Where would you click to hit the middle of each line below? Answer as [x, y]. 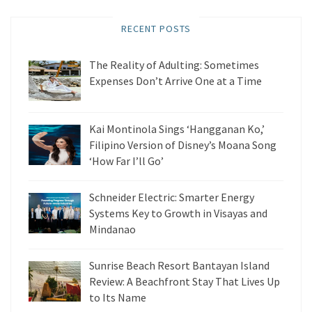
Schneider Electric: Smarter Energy [172, 197]
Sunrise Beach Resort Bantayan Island [179, 265]
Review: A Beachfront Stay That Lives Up [185, 281]
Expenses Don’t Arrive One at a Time [175, 80]
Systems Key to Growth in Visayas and [178, 213]
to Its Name [118, 297]
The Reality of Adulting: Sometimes [174, 64]
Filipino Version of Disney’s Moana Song [183, 145]
